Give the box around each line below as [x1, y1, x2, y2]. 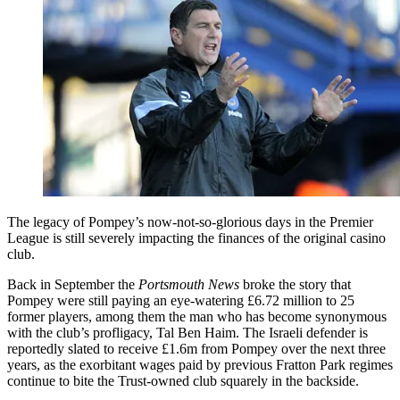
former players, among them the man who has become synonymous [7, 308, 387, 324]
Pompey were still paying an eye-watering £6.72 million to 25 [7, 292, 354, 308]
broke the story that [239, 276, 351, 292]
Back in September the [7, 276, 138, 292]
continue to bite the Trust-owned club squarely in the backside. [7, 372, 359, 388]
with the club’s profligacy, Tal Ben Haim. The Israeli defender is [7, 324, 368, 340]
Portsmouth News [138, 276, 239, 292]
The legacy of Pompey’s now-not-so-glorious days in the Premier [7, 213, 373, 229]
